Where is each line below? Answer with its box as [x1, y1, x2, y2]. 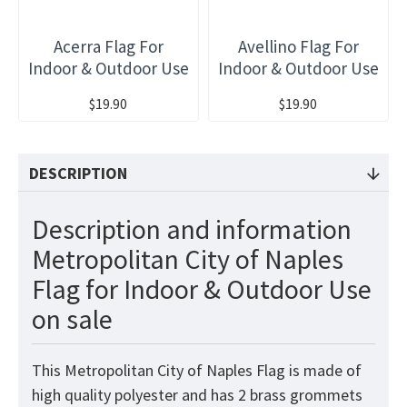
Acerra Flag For [53, 35, 164, 58]
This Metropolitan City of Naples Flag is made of [32, 360, 362, 382]
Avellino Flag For [237, 35, 359, 58]
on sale [32, 302, 113, 337]
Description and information [32, 212, 352, 247]
